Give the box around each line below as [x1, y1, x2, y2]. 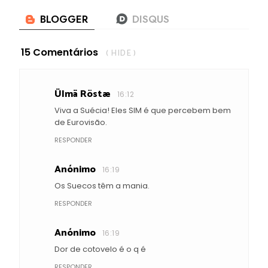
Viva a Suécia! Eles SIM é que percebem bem [54, 104, 231, 116]
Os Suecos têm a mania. [54, 179, 150, 191]
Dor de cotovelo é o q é [54, 243, 146, 255]
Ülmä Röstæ [54, 86, 111, 102]
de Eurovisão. [54, 116, 107, 128]
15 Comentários [21, 45, 98, 59]
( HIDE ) [106, 46, 136, 60]
